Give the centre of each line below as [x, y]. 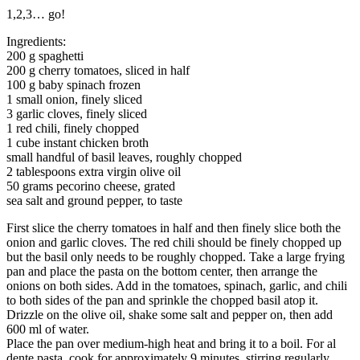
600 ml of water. [48, 329]
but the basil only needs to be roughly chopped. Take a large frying [176, 256]
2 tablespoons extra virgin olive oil [94, 171]
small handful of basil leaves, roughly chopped [124, 157]
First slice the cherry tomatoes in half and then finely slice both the [174, 227]
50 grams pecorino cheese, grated [91, 186]
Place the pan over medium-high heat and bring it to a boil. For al [171, 343]
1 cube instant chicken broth [78, 142]
